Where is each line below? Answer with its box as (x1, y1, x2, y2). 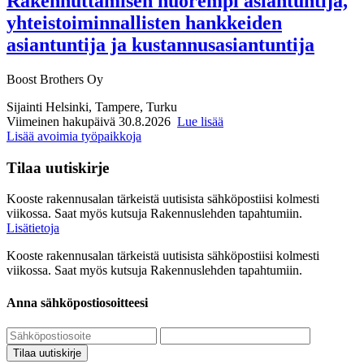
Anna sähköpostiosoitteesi (6, 295, 148, 310)
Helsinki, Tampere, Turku (45, 99, 177, 114)
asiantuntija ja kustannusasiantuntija (6, 33, 314, 55)
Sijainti (6, 99, 42, 114)
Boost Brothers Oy (6, 71, 103, 86)
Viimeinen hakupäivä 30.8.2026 (6, 114, 171, 128)
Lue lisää (177, 114, 223, 128)
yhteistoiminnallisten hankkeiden (6, 11, 282, 33)
